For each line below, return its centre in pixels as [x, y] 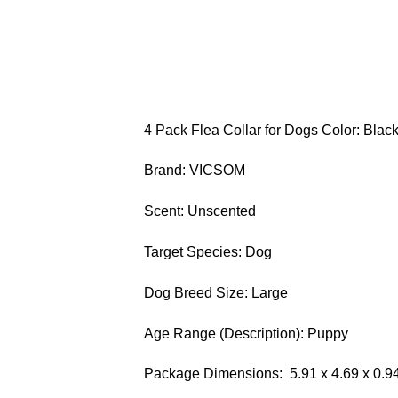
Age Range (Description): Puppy [246, 333]
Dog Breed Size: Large [216, 292]
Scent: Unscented [200, 211]
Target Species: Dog [208, 251]
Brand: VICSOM [195, 171]
